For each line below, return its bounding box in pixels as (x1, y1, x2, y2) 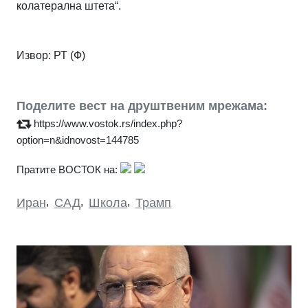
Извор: (16, 49, 51, 61)
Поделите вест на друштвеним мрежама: (16, 98, 267, 113)
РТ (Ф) (51, 49, 85, 61)
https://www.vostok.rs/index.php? (34, 117, 182, 129)
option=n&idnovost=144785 (16, 133, 139, 146)
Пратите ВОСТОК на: (16, 163, 118, 175)
